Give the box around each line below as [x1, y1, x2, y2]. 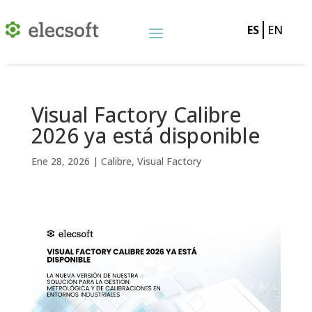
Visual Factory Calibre [31, 100, 241, 129]
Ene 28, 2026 [31, 155, 90, 168]
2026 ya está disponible [31, 121, 260, 150]
